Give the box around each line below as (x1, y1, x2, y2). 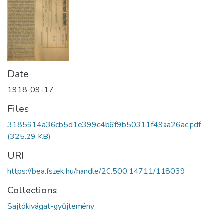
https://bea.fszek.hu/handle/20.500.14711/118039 (7, 165, 185, 177)
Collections (7, 183, 57, 197)
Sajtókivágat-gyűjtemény (7, 200, 94, 212)
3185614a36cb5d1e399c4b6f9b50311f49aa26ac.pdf (7, 119, 201, 130)
